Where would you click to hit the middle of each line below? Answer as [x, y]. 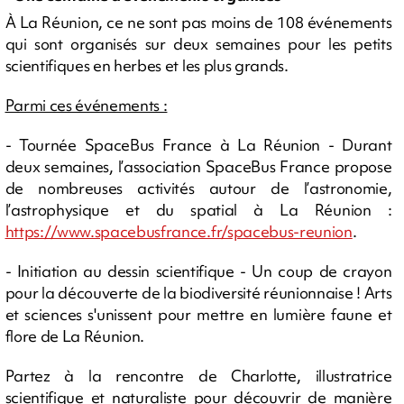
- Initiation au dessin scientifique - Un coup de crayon [198, 271]
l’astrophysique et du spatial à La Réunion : [198, 210]
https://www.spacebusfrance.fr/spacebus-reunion [179, 232]
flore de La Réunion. [75, 336]
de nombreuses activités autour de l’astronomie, [198, 188]
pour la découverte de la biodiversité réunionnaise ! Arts [198, 293]
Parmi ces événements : [86, 106]
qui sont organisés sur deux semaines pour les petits [198, 44]
